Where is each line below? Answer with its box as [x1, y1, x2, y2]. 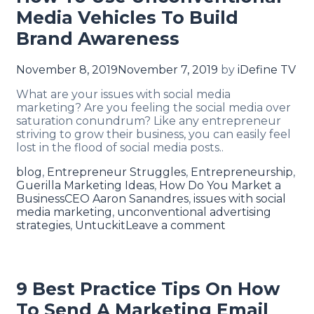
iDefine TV [238, 63, 296, 77]
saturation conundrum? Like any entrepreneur [16, 114, 281, 128]
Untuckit [75, 219, 125, 233]
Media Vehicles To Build [16, 6, 238, 28]
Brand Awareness [16, 27, 179, 49]
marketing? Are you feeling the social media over [16, 101, 291, 115]
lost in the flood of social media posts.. [16, 141, 224, 155]
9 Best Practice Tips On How [16, 278, 280, 300]
